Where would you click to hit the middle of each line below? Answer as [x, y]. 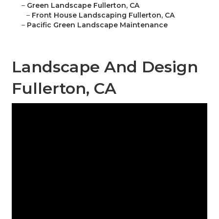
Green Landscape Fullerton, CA [83, 6]
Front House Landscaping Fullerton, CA [103, 15]
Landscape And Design [105, 67]
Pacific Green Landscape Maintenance [97, 25]
